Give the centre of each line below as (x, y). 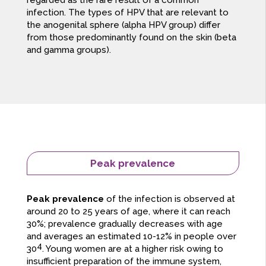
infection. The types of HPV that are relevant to (127, 13)
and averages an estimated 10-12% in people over (131, 237)
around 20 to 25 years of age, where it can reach (128, 212)
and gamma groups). (69, 50)
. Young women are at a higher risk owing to (132, 249)
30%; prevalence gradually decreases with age (124, 224)
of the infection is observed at (169, 199)
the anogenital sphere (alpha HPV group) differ (123, 25)
